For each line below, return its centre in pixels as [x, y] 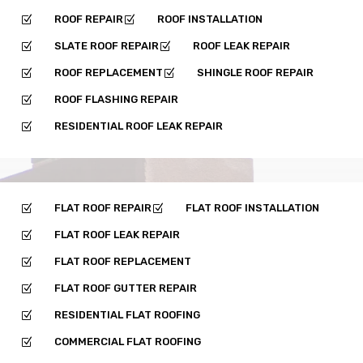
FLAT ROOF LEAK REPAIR [117, 234]
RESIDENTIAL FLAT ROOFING [127, 314]
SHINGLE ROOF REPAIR [255, 72]
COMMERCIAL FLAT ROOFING [128, 341]
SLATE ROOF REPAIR [107, 45]
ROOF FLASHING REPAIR [116, 99]
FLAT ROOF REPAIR [103, 207]
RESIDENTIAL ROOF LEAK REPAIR [139, 126]
